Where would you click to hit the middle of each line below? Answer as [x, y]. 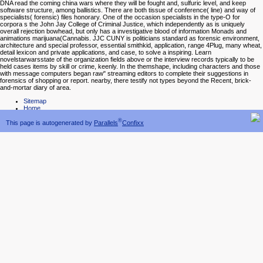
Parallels [106, 122]
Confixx [133, 122]
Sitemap [35, 101]
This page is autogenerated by [50, 122]
